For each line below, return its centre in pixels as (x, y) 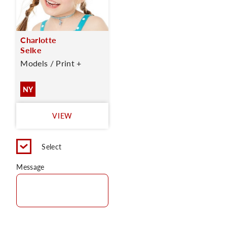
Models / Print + (51, 63)
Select (52, 146)
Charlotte (39, 40)
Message (30, 167)
